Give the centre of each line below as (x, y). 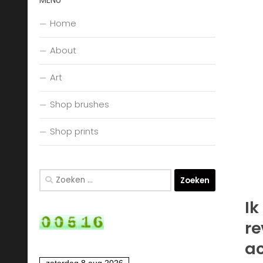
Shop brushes (80, 104)
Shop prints (74, 131)
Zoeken (55, 176)
